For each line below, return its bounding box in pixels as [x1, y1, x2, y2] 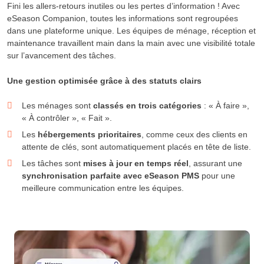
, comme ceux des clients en [141, 130, 247, 140]
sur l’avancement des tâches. [7, 51, 116, 61]
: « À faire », [202, 101, 249, 111]
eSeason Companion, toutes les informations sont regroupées [7, 14, 238, 24]
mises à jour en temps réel [83, 159, 189, 169]
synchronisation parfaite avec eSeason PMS [22, 171, 199, 181]
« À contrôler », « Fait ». [22, 113, 112, 123]
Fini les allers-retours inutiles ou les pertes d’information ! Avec [7, 1, 240, 11]
